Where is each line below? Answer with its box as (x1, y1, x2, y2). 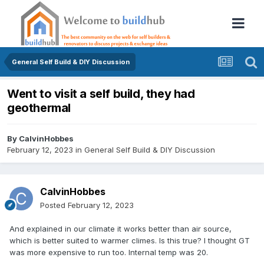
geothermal (7, 101, 71, 115)
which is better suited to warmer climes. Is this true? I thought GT (9, 236, 250, 246)
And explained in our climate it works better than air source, (9, 224, 232, 234)
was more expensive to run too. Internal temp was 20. (9, 247, 210, 258)
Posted (40, 200, 68, 210)
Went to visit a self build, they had (7, 87, 195, 101)
